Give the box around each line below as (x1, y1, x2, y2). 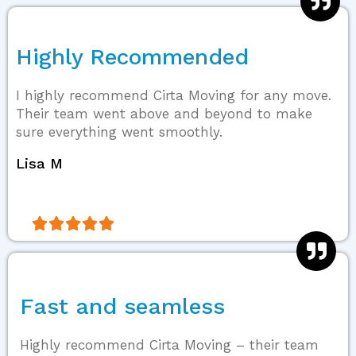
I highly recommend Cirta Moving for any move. (16, 87, 331, 103)
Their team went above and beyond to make (16, 105, 312, 122)
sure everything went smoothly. (16, 123, 222, 140)
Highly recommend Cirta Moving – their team (20, 336, 319, 353)
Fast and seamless (20, 292, 225, 319)
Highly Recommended (16, 43, 249, 70)
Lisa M (16, 154, 63, 172)
